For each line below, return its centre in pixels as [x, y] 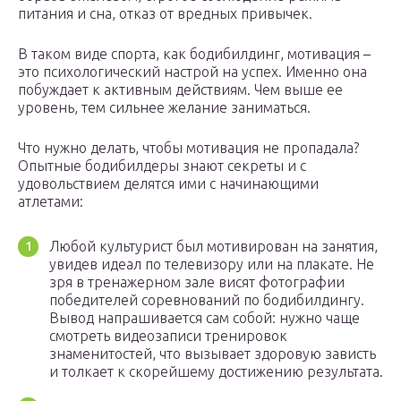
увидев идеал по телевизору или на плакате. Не [212, 264]
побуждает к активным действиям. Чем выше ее [180, 90]
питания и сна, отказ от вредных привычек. [165, 14]
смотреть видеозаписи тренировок [168, 336]
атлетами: [51, 202]
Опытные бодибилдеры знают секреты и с [162, 166]
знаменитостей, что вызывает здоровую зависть [213, 354]
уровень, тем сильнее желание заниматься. [164, 108]
